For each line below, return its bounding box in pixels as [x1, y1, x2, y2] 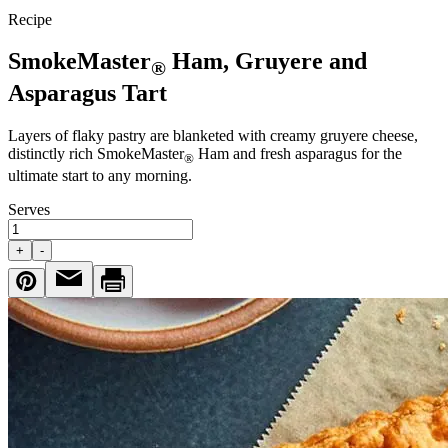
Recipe [8, 10, 52, 28]
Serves [8, 201, 50, 219]
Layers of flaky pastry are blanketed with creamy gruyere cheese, [8, 127, 418, 145]
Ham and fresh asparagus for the [194, 145, 402, 163]
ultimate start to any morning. [8, 167, 192, 185]
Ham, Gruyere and [166, 48, 367, 75]
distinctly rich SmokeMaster [8, 145, 184, 163]
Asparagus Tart [8, 80, 167, 107]
